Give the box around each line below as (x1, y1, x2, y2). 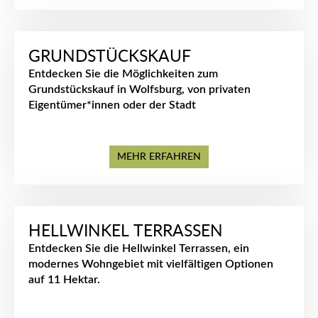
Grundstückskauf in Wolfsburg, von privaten (28, 84, 251, 95)
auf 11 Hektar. (28, 274, 100, 285)
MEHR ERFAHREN (117, 152, 201, 162)
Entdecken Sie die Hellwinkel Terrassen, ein (28, 243, 249, 254)
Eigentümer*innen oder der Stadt (28, 99, 196, 111)
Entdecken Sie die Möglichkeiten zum (28, 68, 218, 79)
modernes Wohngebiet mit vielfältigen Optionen (28, 258, 273, 270)
